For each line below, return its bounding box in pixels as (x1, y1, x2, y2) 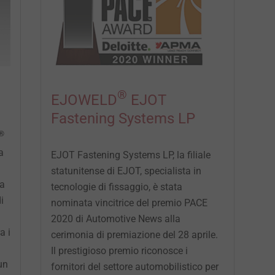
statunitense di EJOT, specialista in (50, 165, 201, 177)
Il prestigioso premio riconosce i (50, 244, 188, 257)
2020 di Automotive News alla (50, 212, 180, 225)
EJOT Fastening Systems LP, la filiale (50, 149, 211, 161)
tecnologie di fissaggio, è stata (50, 180, 182, 193)
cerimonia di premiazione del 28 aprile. (50, 228, 218, 241)
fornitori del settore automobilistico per (50, 260, 219, 273)
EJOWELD (50, 91, 117, 109)
